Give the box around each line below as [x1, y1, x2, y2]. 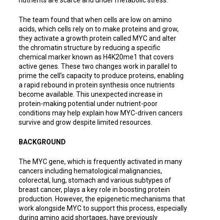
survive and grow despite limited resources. [19, 118, 154, 126]
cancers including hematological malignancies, [19, 166, 162, 175]
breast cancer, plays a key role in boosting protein [19, 185, 170, 193]
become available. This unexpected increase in [19, 90, 163, 98]
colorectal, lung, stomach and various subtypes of [19, 176, 171, 184]
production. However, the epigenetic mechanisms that [19, 194, 185, 203]
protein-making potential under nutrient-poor [19, 99, 158, 108]
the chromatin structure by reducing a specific [19, 43, 160, 52]
